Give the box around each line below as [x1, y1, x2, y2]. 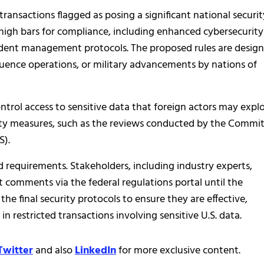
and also [33, 242, 75, 259]
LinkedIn [75, 242, 116, 259]
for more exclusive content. [116, 242, 240, 259]
